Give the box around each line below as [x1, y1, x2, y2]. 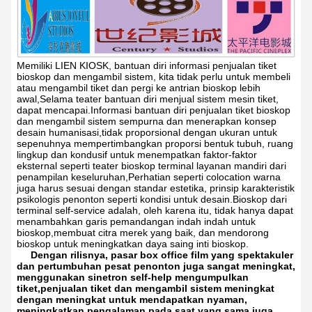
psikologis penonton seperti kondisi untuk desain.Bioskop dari [17, 194, 287, 205]
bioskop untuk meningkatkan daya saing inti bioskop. [17, 238, 249, 249]
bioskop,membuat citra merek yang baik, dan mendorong [17, 227, 269, 238]
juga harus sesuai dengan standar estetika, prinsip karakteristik [17, 182, 295, 194]
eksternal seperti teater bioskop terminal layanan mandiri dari [17, 160, 286, 171]
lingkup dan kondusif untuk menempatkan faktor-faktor [17, 149, 257, 160]
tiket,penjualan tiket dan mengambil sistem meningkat [17, 283, 274, 294]
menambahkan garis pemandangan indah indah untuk [17, 216, 256, 227]
